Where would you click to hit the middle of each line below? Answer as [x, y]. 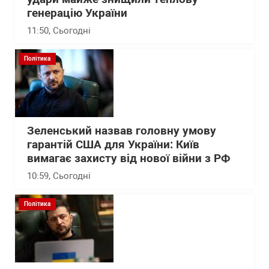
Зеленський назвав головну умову [122, 131]
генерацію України [77, 13]
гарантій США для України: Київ [113, 145]
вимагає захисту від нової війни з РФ [129, 159]
